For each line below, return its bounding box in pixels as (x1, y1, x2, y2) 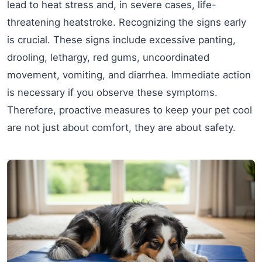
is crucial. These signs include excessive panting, (7, 34, 236, 46)
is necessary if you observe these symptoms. (7, 87, 218, 99)
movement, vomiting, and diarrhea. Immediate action (7, 69, 251, 81)
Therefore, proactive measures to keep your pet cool (7, 104, 252, 116)
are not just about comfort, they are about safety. (7, 122, 236, 134)
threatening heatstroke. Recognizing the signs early (7, 16, 246, 29)
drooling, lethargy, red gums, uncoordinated (7, 51, 209, 64)
